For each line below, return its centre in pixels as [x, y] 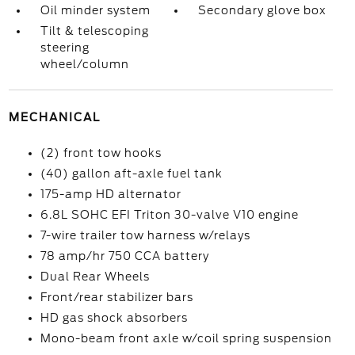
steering [65, 48]
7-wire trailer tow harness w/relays [145, 235]
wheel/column [84, 64]
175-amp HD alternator [111, 194]
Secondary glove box [263, 10]
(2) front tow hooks [101, 153]
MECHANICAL [54, 117]
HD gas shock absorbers [114, 318]
